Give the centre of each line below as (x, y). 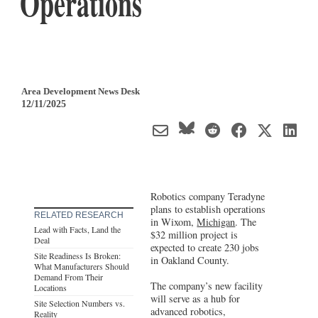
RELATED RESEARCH (79, 215)
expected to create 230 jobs (205, 247)
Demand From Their (68, 276)
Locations (50, 287)
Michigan (216, 221)
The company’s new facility (207, 285)
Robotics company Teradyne (208, 196)
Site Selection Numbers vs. (79, 303)
